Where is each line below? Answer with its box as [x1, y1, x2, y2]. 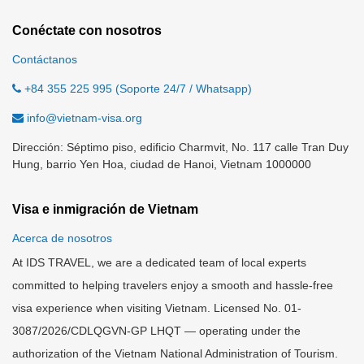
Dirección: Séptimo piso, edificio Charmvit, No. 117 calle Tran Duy [12, 141, 349, 154]
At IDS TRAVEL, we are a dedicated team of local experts [12, 256, 306, 270]
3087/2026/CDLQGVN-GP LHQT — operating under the [12, 324, 301, 338]
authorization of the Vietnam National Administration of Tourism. [12, 347, 338, 361]
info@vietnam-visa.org [27, 111, 142, 125]
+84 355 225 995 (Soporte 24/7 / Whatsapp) [21, 82, 252, 96]
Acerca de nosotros [12, 232, 112, 245]
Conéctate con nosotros [12, 24, 162, 38]
